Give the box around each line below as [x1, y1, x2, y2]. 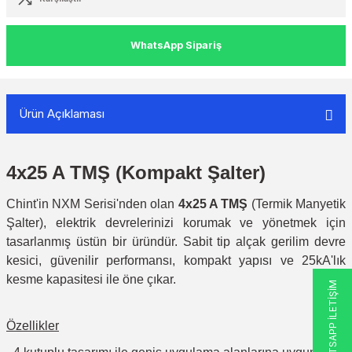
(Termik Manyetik [247, 197, 346, 211]
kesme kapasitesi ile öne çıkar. [6, 273, 176, 286]
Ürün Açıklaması [19, 106, 104, 121]
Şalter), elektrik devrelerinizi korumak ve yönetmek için [6, 216, 346, 229]
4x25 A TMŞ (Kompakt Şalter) [6, 162, 266, 183]
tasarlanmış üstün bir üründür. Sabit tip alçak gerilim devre [6, 235, 346, 248]
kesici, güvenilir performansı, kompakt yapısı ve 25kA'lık [6, 254, 346, 267]
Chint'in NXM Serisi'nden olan [6, 197, 178, 211]
